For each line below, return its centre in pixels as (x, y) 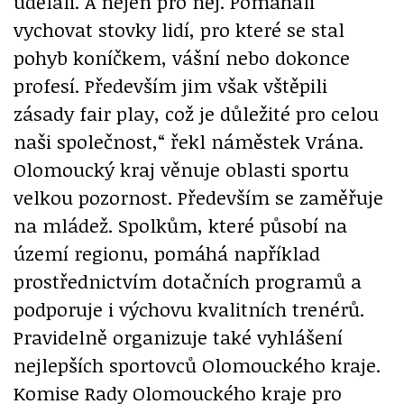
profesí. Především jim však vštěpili (170, 85)
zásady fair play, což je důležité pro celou (196, 113)
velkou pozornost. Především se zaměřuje (198, 197)
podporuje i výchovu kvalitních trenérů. (189, 308)
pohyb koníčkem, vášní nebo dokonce (182, 57)
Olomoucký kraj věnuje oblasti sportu (181, 169)
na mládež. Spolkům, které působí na (180, 225)
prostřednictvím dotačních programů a (188, 280)
